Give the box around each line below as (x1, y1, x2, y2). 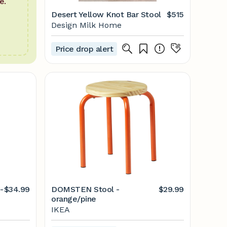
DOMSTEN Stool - (51, 184, 120, 194)
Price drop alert (55, 44, 113, 54)
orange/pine (51, 194, 96, 204)
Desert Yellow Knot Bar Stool (51, 10, 162, 19)
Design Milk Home (51, 20, 122, 30)
